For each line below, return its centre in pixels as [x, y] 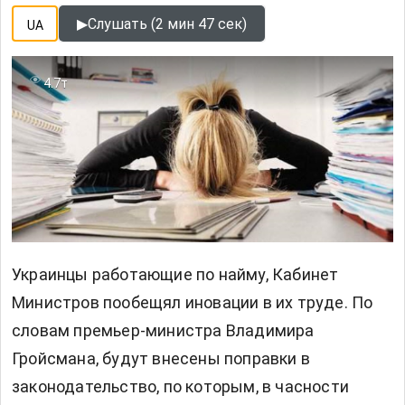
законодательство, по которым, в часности [181, 386]
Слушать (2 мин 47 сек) [167, 24]
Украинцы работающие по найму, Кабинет [175, 274]
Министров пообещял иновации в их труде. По [193, 302]
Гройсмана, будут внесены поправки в [161, 358]
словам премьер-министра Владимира [163, 330]
